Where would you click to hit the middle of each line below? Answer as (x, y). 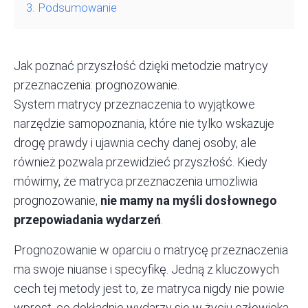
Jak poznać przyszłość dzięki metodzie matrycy (141, 66)
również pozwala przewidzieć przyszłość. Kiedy (141, 162)
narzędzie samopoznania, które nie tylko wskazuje (144, 124)
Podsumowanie (78, 8)
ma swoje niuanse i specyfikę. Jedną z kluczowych (146, 269)
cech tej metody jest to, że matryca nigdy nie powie (149, 289)
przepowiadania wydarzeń (87, 220)
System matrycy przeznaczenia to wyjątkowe (134, 104)
